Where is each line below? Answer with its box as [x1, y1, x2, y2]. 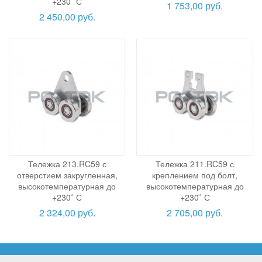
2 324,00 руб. [39, 205, 95, 219]
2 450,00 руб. [39, 10, 95, 24]
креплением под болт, [152, 168, 238, 181]
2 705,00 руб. [167, 205, 223, 219]
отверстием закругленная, [16, 168, 118, 181]
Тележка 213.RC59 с [27, 157, 106, 170]
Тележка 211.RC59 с [156, 157, 235, 170]
